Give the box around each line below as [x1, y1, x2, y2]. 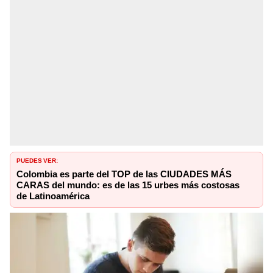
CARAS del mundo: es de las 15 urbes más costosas [16, 180, 239, 191]
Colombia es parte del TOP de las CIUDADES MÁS [16, 169, 232, 180]
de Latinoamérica [16, 191, 90, 202]
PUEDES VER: [16, 155, 58, 165]
